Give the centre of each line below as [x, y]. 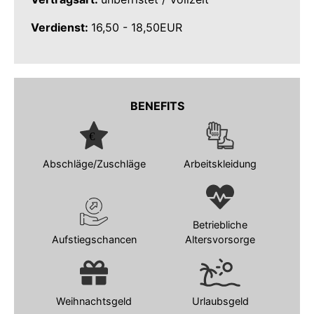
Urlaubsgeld [220, 301]
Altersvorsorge [220, 240]
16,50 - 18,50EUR [137, 28]
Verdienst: [61, 28]
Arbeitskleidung [220, 163]
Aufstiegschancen [94, 240]
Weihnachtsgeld [94, 301]
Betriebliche [220, 225]
